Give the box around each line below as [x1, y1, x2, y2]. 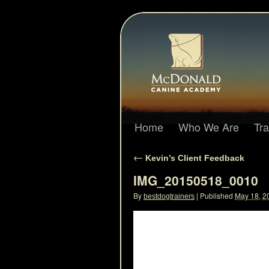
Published [200, 190, 233, 201]
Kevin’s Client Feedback [143, 153, 244, 163]
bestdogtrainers [144, 192, 195, 201]
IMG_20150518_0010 [133, 171, 258, 189]
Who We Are [178, 119, 239, 134]
